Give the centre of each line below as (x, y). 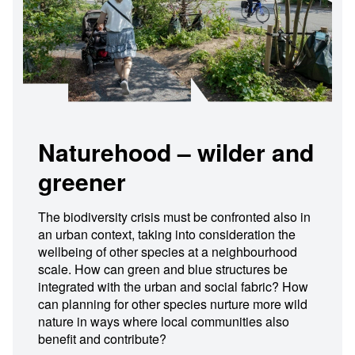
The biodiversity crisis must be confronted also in (174, 217)
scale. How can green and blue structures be (163, 269)
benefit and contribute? (102, 339)
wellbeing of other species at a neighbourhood (168, 252)
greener (82, 181)
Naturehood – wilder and (176, 152)
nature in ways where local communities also (164, 321)
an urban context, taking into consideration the (167, 234)
